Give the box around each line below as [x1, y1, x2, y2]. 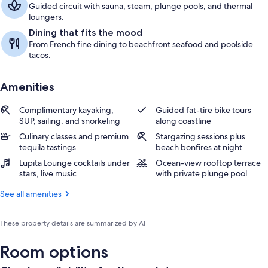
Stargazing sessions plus [156, 131, 245, 142]
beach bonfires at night [156, 142, 242, 153]
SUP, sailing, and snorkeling [19, 115, 120, 126]
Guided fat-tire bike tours [156, 105, 251, 115]
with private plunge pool [156, 168, 247, 179]
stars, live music [19, 168, 77, 179]
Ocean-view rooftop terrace [156, 157, 261, 168]
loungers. [29, 11, 64, 22]
